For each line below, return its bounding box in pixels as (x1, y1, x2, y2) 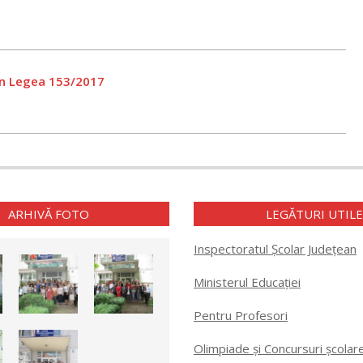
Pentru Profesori (194, 307, 288, 323)
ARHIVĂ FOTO (7, 206, 89, 222)
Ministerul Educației (194, 274, 301, 290)
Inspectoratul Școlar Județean (194, 241, 357, 257)
